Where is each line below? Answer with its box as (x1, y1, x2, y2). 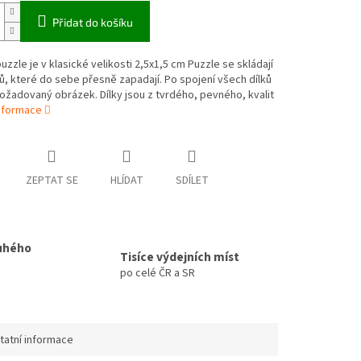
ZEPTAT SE (25, 172, 78, 189)
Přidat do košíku (52, 15, 133, 30)
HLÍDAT (110, 172, 143, 189)
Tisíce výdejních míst (120, 247, 239, 266)
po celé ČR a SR (120, 264, 195, 281)
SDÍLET (175, 172, 209, 189)
